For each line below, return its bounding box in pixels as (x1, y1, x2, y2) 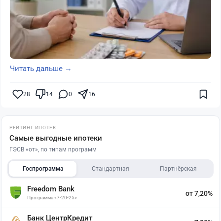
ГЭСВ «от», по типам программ (9, 146, 97, 153)
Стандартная (91, 165, 129, 173)
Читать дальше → (10, 64, 72, 74)
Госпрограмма (22, 165, 63, 173)
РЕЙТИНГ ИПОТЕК (9, 125, 56, 131)
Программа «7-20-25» (27, 195, 77, 201)
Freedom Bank (27, 184, 74, 194)
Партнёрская (159, 165, 197, 173)
